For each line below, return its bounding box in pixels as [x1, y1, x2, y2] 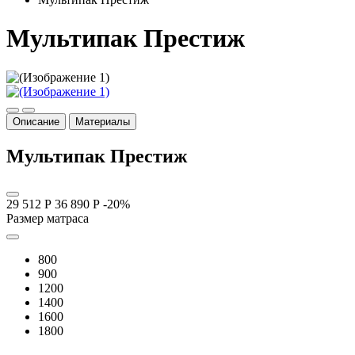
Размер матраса [6, 211, 89, 225]
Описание [13, 115, 59, 128]
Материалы [75, 115, 130, 128]
